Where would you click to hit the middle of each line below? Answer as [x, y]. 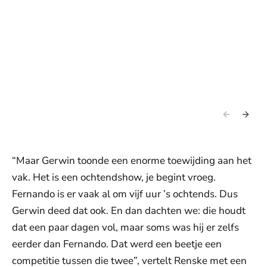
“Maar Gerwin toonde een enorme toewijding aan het [132, 161]
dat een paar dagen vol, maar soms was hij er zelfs [125, 227]
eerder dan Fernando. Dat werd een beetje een [117, 244]
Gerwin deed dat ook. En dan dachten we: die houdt [129, 211]
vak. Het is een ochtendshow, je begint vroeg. [114, 177]
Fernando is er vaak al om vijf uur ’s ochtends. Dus [125, 194]
